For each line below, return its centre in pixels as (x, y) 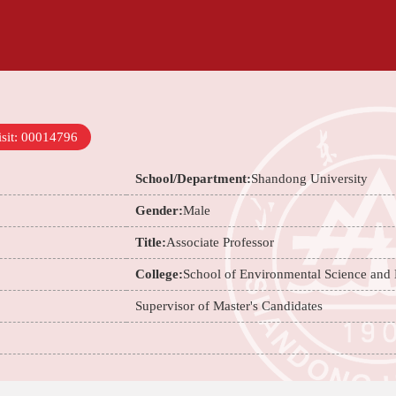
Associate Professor (221, 242)
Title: (151, 242)
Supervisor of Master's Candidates (229, 306)
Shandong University (310, 179)
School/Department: (194, 179)
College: (160, 274)
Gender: (160, 210)
